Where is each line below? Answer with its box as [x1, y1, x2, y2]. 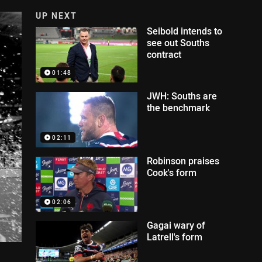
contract [147, 48, 182, 61]
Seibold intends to [147, 25, 223, 37]
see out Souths [147, 36, 210, 49]
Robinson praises [147, 154, 220, 167]
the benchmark [147, 101, 211, 114]
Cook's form [147, 166, 197, 179]
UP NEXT [36, 10, 78, 21]
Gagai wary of [147, 219, 206, 232]
